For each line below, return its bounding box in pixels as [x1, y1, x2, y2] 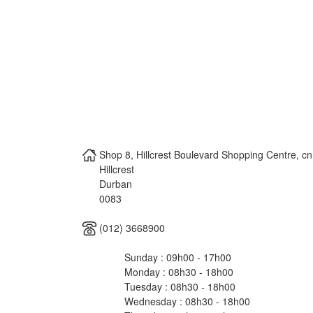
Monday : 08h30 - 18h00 [124, 264, 233, 279]
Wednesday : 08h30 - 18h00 [124, 293, 250, 308]
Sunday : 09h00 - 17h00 [124, 249, 231, 264]
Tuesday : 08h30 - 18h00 [124, 279, 235, 293]
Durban [99, 176, 132, 191]
